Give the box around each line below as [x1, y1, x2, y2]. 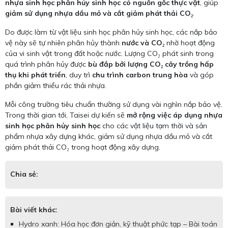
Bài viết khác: [10, 205, 58, 214]
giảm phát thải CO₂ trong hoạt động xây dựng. [5, 142, 160, 152]
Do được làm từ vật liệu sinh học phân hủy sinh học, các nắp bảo [5, 27, 217, 37]
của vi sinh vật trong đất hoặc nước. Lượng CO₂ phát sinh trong [5, 48, 214, 58]
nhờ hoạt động [164, 38, 215, 47]
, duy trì [66, 70, 92, 79]
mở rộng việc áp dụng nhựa [127, 110, 222, 120]
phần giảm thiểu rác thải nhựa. [5, 80, 106, 90]
